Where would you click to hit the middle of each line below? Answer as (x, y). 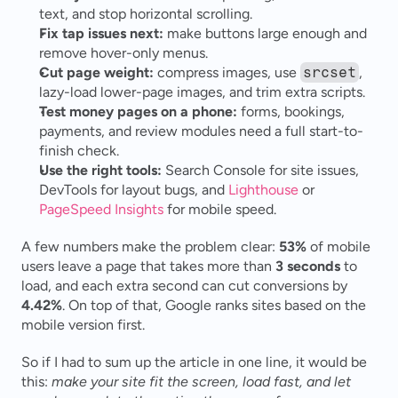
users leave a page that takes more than (148, 266)
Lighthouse (263, 190)
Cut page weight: (96, 72)
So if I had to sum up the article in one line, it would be (194, 362)
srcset (330, 72)
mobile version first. (83, 325)
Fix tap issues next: (101, 33)
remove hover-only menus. (123, 53)
